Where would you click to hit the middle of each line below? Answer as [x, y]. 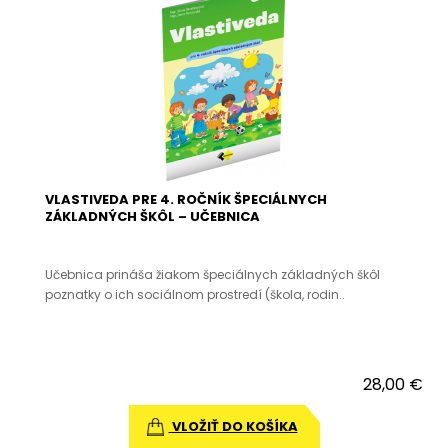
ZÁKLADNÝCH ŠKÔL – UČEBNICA [152, 216]
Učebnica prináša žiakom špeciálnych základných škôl [212, 274]
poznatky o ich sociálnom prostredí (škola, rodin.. [195, 294]
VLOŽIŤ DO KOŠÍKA [233, 426]
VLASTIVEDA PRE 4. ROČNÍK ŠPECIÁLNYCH [186, 199]
